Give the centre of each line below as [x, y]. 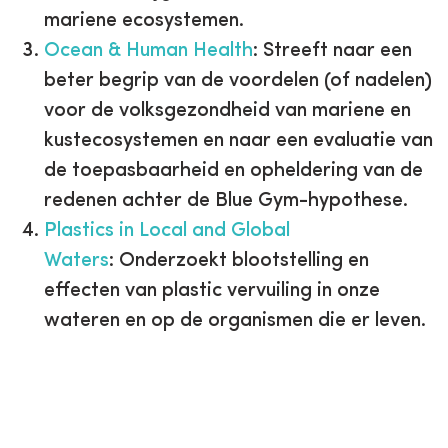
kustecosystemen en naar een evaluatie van [238, 140]
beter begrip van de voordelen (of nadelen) [238, 80]
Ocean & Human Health [148, 50]
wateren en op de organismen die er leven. [237, 320]
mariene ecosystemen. [144, 20]
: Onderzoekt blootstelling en [239, 260]
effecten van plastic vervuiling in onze [212, 290]
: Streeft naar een [332, 50]
